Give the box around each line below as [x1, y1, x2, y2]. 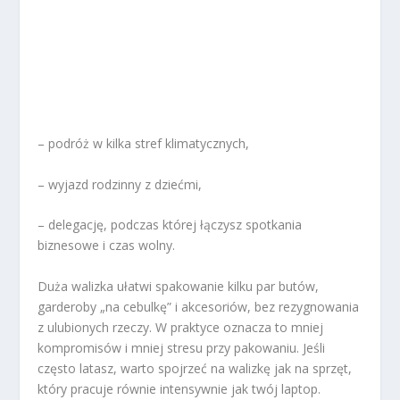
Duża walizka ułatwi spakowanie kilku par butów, [37, 277, 320, 295]
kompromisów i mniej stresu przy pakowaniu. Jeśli [37, 338, 326, 356]
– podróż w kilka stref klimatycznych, [37, 135, 250, 153]
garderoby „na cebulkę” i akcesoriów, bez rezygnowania [37, 297, 360, 315]
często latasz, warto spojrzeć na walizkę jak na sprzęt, [37, 359, 353, 377]
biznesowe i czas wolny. [37, 237, 176, 254]
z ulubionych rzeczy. [37, 318, 153, 336]
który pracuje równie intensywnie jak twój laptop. [37, 379, 321, 397]
